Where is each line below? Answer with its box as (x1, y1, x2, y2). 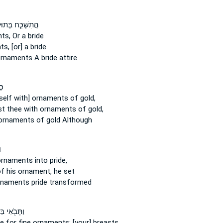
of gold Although (34, 115, 92, 124)
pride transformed (29, 178, 92, 187)
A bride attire (32, 53, 77, 62)
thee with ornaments (6, 105, 76, 113)
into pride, (32, 156, 67, 165)
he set (51, 167, 75, 176)
